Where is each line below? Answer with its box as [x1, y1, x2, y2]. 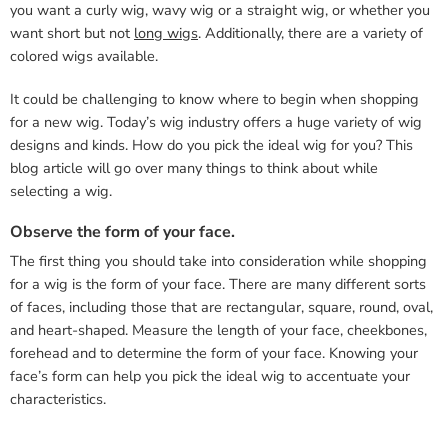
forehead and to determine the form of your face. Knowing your [10, 342, 418, 363]
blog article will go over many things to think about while [10, 157, 378, 178]
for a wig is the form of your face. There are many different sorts [10, 273, 426, 294]
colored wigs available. [10, 45, 158, 66]
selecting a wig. [10, 180, 112, 201]
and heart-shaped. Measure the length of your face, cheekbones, [10, 319, 427, 340]
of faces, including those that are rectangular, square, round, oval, [10, 296, 433, 317]
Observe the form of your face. [10, 220, 235, 243]
